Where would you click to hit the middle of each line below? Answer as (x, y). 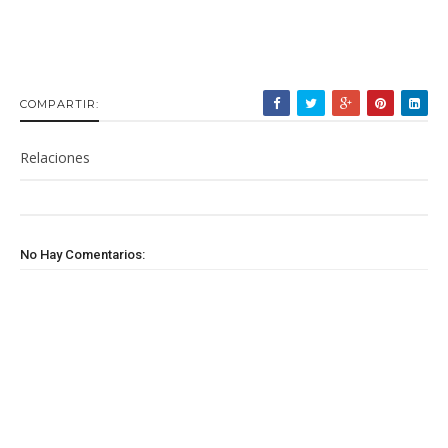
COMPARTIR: (59, 104)
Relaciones (55, 157)
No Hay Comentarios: (82, 254)
